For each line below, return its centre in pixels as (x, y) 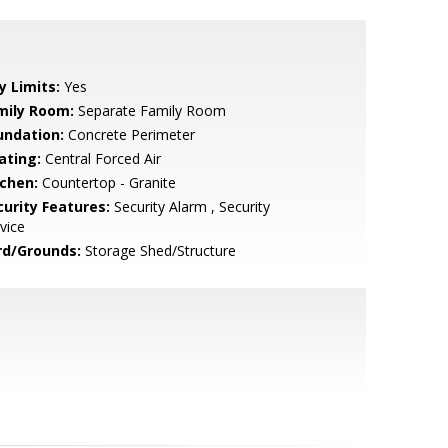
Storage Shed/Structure (158, 250)
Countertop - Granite (106, 182)
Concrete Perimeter (129, 134)
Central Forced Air (100, 158)
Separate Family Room (149, 110)
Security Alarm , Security (189, 206)
